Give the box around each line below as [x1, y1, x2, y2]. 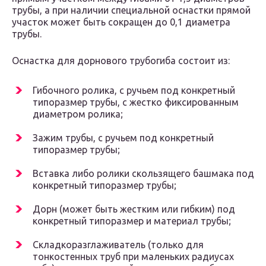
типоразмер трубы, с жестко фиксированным [33, 97, 239, 108]
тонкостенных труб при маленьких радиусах [33, 251, 234, 262]
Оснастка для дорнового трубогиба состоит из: [12, 55, 230, 66]
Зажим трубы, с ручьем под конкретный [33, 132, 214, 144]
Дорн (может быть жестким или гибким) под [33, 204, 235, 215]
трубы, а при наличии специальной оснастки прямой [12, 5, 251, 16]
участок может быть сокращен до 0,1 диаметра [12, 17, 230, 28]
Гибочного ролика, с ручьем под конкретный [33, 85, 235, 96]
